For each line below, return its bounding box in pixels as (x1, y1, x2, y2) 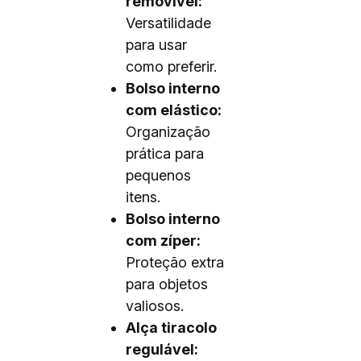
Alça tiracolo (126, 319, 217, 336)
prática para (126, 145, 204, 162)
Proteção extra (126, 254, 224, 271)
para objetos (126, 276, 208, 293)
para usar (126, 36, 187, 53)
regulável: (126, 341, 198, 358)
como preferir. (126, 58, 217, 75)
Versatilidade (126, 15, 211, 31)
